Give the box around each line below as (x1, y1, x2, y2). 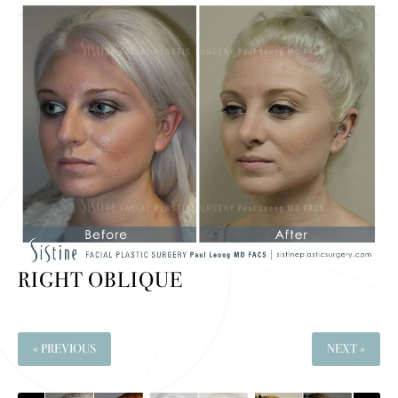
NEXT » (327, 341, 365, 357)
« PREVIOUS (33, 341, 96, 357)
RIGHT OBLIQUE (18, 267, 183, 293)
